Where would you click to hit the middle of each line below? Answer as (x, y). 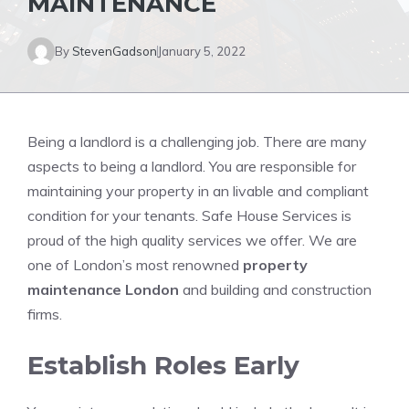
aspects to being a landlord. (116, 166)
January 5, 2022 (202, 51)
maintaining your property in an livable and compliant (198, 191)
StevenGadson (115, 51)
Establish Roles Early (163, 365)
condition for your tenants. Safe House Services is (189, 215)
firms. (45, 314)
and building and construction (275, 289)
